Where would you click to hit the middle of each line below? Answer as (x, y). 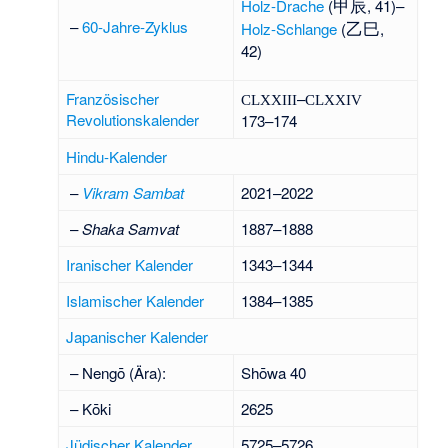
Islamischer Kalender (135, 300)
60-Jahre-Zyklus (135, 26)
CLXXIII (269, 99)
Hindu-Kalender (117, 156)
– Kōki (89, 408)
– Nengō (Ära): (116, 372)
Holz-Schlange (289, 28)
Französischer (113, 98)
